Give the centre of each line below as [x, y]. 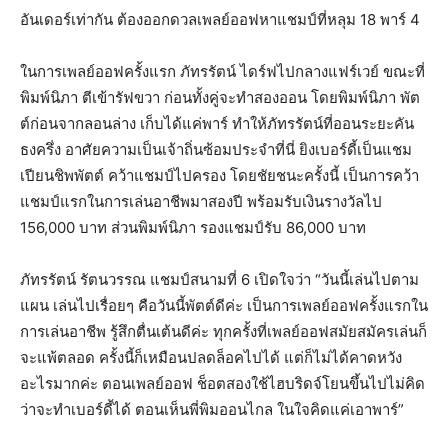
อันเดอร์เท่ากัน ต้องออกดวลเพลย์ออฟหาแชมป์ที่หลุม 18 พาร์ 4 [220, 19]
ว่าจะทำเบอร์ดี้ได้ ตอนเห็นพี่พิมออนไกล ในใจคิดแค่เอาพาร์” [212, 409]
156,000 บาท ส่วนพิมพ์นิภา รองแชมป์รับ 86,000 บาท [193, 227]
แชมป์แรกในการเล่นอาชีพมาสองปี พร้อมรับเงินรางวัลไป [201, 201]
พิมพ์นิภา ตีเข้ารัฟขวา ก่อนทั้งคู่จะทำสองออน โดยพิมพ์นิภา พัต [220, 97]
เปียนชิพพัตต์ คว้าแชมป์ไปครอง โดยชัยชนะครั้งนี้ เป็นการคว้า [219, 175]
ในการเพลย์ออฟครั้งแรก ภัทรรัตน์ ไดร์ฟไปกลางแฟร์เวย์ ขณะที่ [222, 71]
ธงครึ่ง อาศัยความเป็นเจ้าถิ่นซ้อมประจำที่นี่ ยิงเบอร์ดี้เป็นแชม [216, 149]
